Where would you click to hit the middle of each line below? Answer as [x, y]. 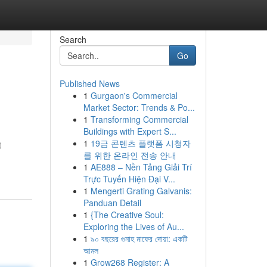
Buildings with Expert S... [130, 131]
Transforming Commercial [139, 119]
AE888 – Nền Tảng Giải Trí [141, 167]
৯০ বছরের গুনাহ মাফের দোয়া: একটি [139, 238]
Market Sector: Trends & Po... [139, 107]
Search [73, 39]
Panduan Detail [112, 203]
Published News [89, 83]
